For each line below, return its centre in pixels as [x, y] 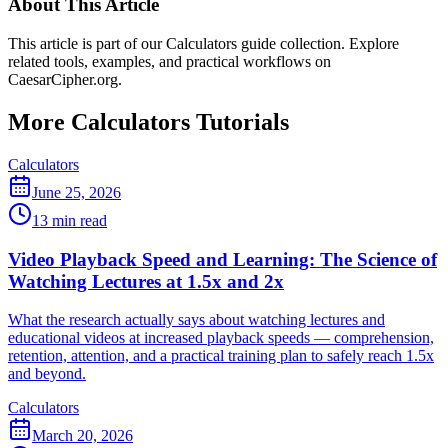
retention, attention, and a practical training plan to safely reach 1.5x [221, 356]
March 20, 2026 [82, 436]
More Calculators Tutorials [148, 122]
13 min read [69, 220]
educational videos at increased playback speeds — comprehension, [221, 338]
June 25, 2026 [76, 192]
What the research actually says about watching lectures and [196, 320]
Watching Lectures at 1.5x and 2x [146, 281]
